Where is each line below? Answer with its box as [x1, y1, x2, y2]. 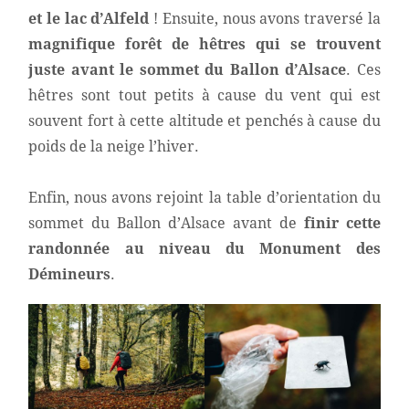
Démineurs [28, 266, 111, 284]
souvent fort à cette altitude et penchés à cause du [28, 112, 381, 131]
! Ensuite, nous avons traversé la [149, 10, 381, 28]
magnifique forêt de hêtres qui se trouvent [28, 36, 381, 54]
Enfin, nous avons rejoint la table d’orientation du [28, 189, 381, 207]
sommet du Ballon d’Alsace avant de [28, 215, 304, 233]
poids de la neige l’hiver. [28, 138, 200, 156]
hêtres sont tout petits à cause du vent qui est [28, 87, 381, 105]
